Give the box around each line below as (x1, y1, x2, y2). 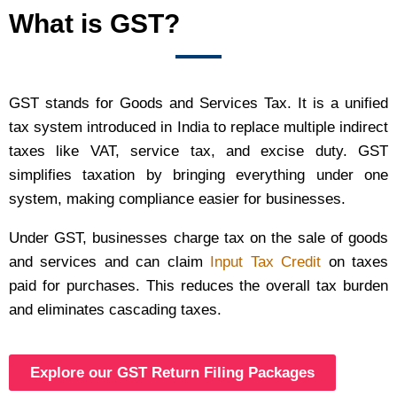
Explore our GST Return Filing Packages (30, 364, 315, 382)
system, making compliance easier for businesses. (9, 191, 346, 208)
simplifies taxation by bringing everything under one (9, 167, 388, 184)
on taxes (321, 253, 389, 271)
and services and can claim (9, 253, 211, 271)
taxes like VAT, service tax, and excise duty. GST (9, 143, 388, 160)
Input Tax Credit (210, 253, 322, 271)
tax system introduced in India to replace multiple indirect (9, 119, 388, 136)
